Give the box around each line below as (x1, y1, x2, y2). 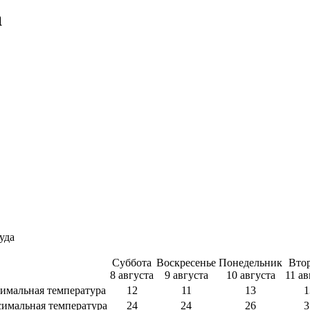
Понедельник (219, 257, 282, 269)
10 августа (226, 269, 275, 282)
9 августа (164, 269, 208, 282)
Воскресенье (156, 257, 216, 269)
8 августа (110, 269, 154, 282)
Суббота (112, 257, 152, 269)
